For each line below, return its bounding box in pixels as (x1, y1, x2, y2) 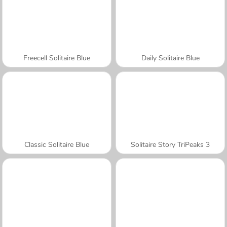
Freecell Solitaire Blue (23, 53, 90, 63)
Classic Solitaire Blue (24, 139, 89, 149)
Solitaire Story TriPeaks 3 (131, 139, 210, 149)
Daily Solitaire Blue (141, 53, 200, 63)
